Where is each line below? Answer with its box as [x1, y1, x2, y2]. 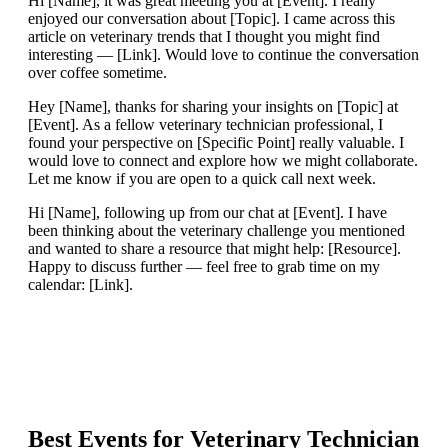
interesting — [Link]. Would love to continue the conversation [28, 46, 419, 64]
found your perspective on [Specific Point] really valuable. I [28, 134, 404, 152]
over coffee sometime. [28, 64, 167, 82]
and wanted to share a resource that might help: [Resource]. [28, 240, 401, 258]
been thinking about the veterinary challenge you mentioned [28, 222, 405, 240]
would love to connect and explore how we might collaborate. [28, 152, 418, 170]
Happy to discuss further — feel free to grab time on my [28, 258, 380, 276]
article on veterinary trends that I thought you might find [28, 28, 380, 46]
